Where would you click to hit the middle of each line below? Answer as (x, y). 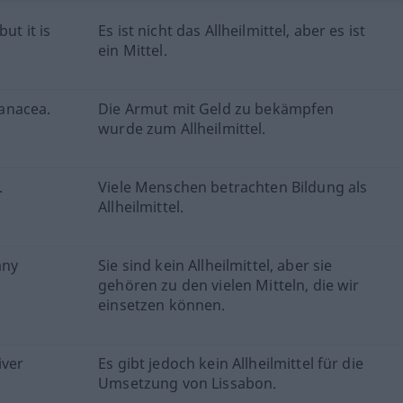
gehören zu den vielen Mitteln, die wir (229, 285)
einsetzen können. (162, 305)
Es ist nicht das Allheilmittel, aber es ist (232, 31)
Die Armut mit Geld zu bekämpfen (216, 109)
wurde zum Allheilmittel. (182, 129)
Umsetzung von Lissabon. (188, 383)
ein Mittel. (133, 50)
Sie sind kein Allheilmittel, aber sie (215, 265)
